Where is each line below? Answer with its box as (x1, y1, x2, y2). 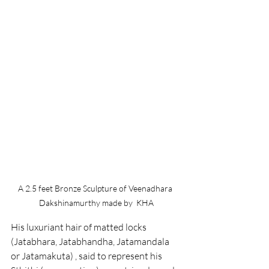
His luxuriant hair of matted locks (11, 221, 148, 233)
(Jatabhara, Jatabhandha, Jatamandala (11, 235, 171, 247)
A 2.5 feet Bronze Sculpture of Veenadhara (18, 183, 174, 193)
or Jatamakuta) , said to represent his (11, 250, 164, 262)
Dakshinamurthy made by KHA (38, 198, 154, 208)
